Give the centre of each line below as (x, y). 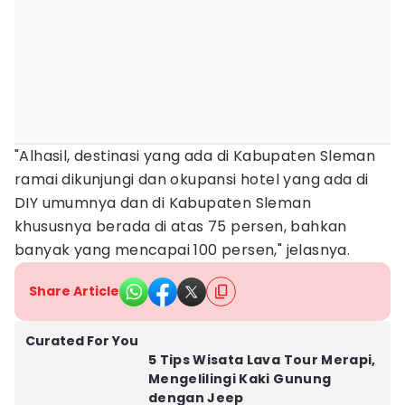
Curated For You (82, 341)
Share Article (74, 291)
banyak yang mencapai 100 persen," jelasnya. (183, 250)
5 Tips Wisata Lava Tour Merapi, (262, 360)
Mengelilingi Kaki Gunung (240, 379)
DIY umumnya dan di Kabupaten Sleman (163, 203)
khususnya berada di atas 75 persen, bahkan (181, 226)
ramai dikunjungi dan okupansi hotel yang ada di (192, 179)
